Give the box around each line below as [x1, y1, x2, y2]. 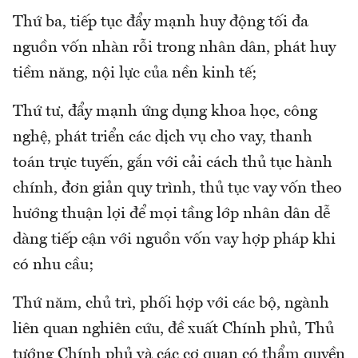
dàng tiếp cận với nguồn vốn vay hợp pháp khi [13, 232, 336, 249]
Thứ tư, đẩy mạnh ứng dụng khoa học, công [13, 104, 317, 121]
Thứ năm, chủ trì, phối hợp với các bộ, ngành [13, 296, 329, 312]
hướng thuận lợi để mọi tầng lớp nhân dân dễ [13, 206, 330, 223]
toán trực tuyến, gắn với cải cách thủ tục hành [13, 155, 332, 172]
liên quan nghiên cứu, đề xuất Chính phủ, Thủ [13, 321, 334, 338]
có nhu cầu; [13, 257, 94, 274]
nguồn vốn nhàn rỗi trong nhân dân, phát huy [13, 40, 336, 57]
